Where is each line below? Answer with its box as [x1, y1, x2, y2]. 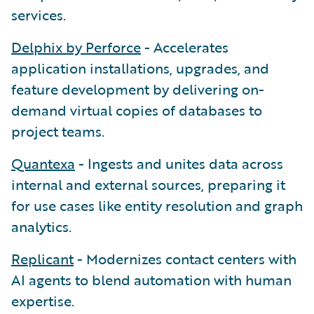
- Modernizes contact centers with [74, 247, 296, 269]
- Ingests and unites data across [75, 152, 283, 174]
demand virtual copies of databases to [11, 99, 262, 121]
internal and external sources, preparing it [11, 173, 285, 195]
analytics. [11, 215, 71, 237]
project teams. [11, 120, 104, 142]
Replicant [11, 247, 74, 269]
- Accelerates [141, 36, 228, 57]
